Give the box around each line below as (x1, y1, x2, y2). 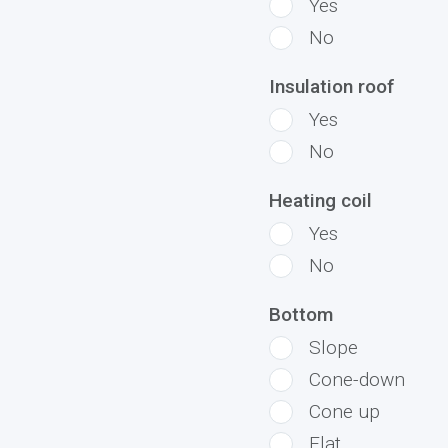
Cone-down (308, 368, 405, 391)
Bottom (268, 303, 333, 326)
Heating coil (268, 189, 372, 212)
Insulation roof (268, 75, 395, 98)
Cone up (308, 400, 380, 423)
